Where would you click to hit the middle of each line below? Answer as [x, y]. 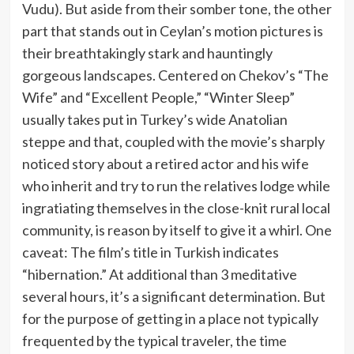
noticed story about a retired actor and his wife [165, 164]
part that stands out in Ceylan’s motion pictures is [172, 31]
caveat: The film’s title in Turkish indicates [150, 252]
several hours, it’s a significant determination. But [173, 297]
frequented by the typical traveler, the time [154, 341]
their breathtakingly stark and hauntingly [147, 53]
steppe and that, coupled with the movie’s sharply [173, 142]
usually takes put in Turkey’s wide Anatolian [154, 120]
